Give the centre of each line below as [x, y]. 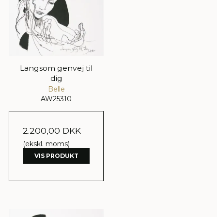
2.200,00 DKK [52, 131]
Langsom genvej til [56, 68]
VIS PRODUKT [56, 156]
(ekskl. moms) [46, 144]
